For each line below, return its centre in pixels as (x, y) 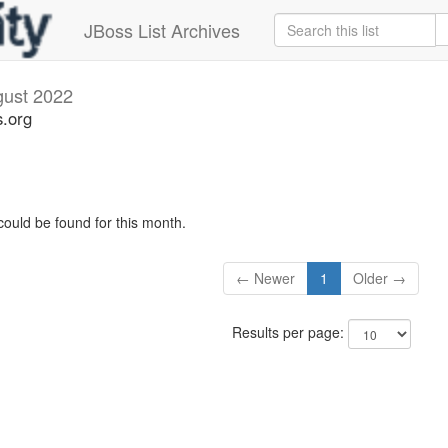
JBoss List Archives (162, 30)
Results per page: (289, 332)
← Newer (266, 278)
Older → (380, 278)
